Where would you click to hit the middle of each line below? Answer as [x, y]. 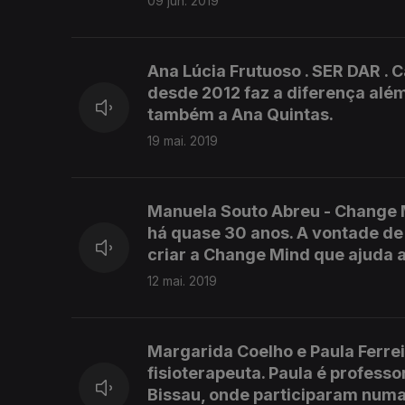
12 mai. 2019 [182, 281]
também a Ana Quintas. [240, 115]
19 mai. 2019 [183, 141]
